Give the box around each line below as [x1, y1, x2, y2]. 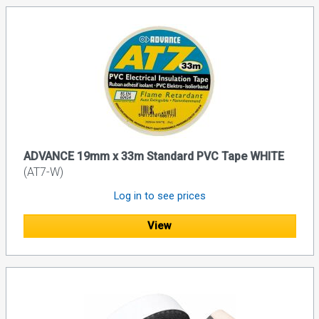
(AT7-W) [23, 165, 63, 179]
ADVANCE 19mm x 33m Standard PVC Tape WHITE [23, 150, 284, 164]
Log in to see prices [113, 189, 206, 203]
